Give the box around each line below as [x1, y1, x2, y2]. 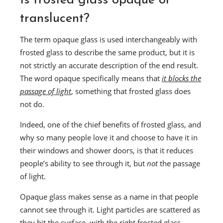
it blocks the [162, 73, 201, 83]
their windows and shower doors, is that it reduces [20, 145, 193, 155]
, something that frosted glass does [71, 86, 191, 96]
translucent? [20, 11, 90, 25]
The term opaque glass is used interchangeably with [20, 34, 197, 44]
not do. [20, 99, 44, 109]
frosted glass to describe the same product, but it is [20, 47, 195, 57]
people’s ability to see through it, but [20, 158, 147, 168]
